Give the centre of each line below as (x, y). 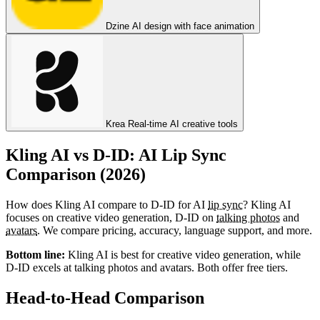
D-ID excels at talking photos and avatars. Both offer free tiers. (147, 267)
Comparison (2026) (76, 174)
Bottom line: (35, 254)
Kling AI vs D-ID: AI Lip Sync (116, 155)
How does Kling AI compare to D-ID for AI (107, 204)
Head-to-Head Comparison (105, 297)
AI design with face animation (193, 26)
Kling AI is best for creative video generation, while (183, 254)
